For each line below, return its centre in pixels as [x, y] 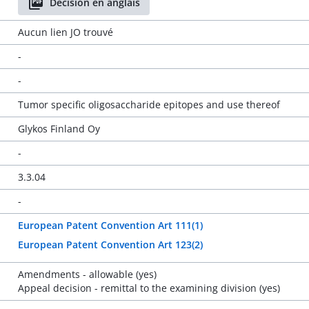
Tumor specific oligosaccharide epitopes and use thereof [149, 104]
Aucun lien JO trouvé [65, 32]
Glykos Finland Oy [59, 129]
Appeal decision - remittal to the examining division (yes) [149, 288]
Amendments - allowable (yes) [87, 274]
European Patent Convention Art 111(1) [110, 225]
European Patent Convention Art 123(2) [110, 245]
